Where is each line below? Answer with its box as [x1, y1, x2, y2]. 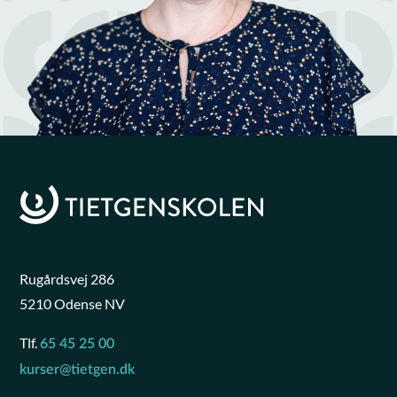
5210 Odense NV [19, 295, 126, 313]
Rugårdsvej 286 [19, 270, 115, 288]
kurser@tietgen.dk [19, 362, 136, 378]
